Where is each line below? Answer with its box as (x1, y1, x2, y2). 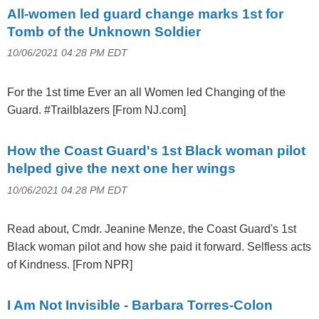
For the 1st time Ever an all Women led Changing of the (7, 85, 286, 98)
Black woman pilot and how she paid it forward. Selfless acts (7, 240, 311, 253)
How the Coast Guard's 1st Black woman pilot (7, 142, 305, 158)
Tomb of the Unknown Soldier (7, 23, 201, 39)
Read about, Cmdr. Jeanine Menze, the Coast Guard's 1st (7, 222, 296, 235)
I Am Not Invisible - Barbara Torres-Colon (7, 297, 273, 313)
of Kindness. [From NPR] (7, 258, 132, 271)
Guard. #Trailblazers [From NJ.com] (7, 103, 186, 116)
